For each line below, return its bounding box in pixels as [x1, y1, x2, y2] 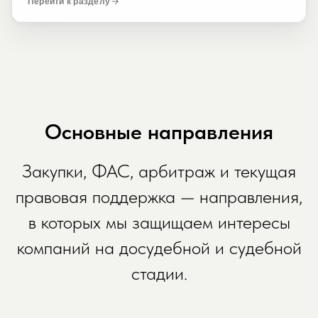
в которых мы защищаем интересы [28, 211, 290, 233]
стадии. [131, 262, 187, 284]
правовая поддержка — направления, [16, 185, 302, 207]
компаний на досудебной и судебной [16, 236, 302, 258]
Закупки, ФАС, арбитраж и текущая [22, 160, 296, 182]
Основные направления [45, 119, 273, 144]
